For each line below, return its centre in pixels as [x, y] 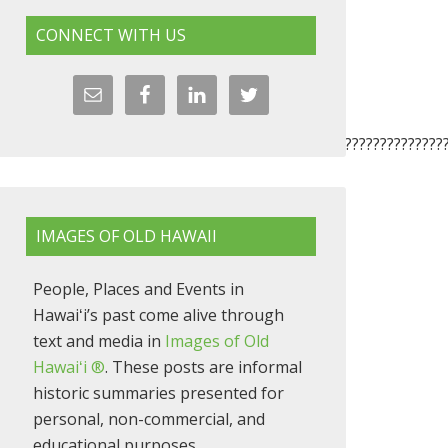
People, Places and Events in [138, 289]
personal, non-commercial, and [149, 419]
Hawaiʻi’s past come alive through [158, 315]
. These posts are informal [203, 367]
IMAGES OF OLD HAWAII [126, 236]
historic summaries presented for [158, 393]
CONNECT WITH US [111, 35]
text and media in [99, 341]
